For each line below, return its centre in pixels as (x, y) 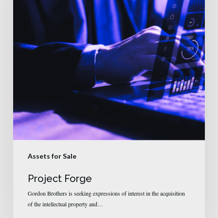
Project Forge (60, 178)
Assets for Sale (52, 156)
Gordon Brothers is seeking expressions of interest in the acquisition (106, 193)
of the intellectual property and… (65, 204)
